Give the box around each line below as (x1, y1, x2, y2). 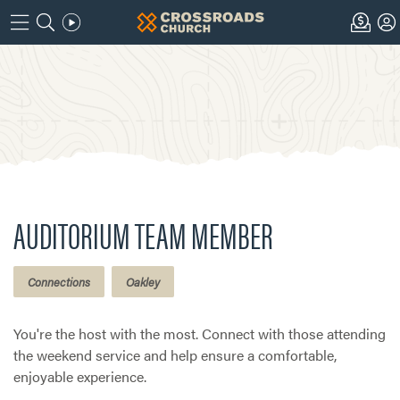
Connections (28, 273, 90, 290)
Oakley (126, 273, 160, 290)
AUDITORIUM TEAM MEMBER (13, 209, 273, 260)
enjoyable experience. (13, 366, 146, 387)
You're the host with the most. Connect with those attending (13, 323, 386, 344)
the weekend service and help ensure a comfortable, (13, 345, 337, 365)
